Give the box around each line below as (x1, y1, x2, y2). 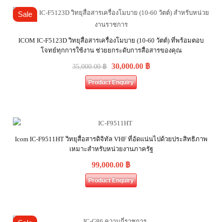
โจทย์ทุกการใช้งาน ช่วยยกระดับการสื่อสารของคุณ (40, 47, 182, 54)
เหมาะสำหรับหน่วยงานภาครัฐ (69, 145, 153, 153)
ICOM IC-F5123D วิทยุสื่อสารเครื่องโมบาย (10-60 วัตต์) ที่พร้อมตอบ (18, 37, 204, 44)
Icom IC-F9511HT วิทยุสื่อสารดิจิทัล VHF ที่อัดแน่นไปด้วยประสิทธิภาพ (14, 135, 208, 143)
